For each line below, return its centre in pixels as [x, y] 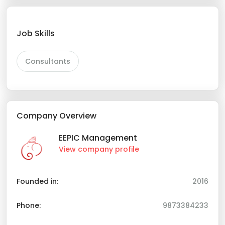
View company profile [99, 149]
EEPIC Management [98, 138]
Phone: [29, 206]
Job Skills [36, 34]
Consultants [48, 62]
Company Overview [57, 116]
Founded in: [37, 182]
